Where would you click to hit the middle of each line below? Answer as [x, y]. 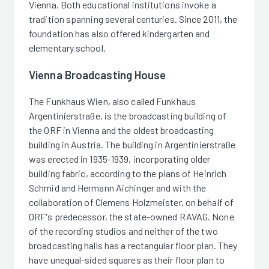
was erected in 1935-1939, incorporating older [120, 159]
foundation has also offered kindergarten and [119, 33]
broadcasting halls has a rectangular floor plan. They [133, 246]
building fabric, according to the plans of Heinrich [128, 174]
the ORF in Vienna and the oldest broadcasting [122, 130]
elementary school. [67, 47]
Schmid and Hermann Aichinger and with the [118, 188]
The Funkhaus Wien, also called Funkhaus [112, 101]
